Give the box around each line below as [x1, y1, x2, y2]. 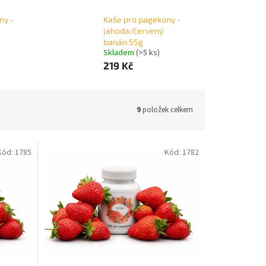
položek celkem [141, 104, 193, 115]
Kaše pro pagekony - [103, 14, 180, 25]
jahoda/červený [103, 26, 163, 36]
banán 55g [103, 37, 143, 47]
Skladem [103, 47, 136, 59]
